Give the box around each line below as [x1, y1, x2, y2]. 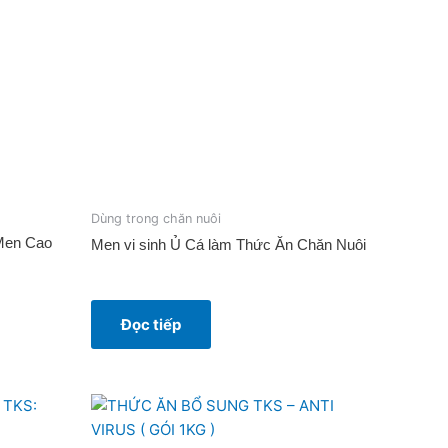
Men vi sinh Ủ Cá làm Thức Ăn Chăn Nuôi [91, 236, 366, 254]
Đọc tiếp [121, 315, 181, 335]
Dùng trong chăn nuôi [91, 210, 221, 226]
